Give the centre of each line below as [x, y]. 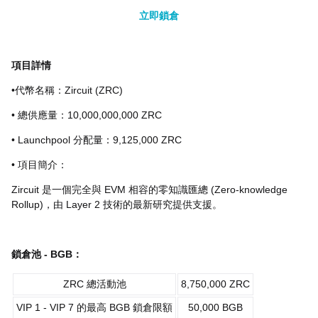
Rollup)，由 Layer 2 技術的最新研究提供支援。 [117, 204]
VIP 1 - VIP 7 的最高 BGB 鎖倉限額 [94, 307]
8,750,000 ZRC [215, 284]
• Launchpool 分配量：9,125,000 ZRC [97, 140]
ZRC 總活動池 [94, 284]
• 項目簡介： [39, 165]
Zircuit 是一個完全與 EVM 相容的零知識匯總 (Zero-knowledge [149, 190]
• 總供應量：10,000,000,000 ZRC [87, 115]
